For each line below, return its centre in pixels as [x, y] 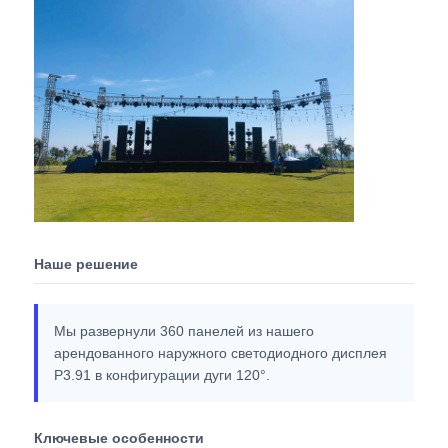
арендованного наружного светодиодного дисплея [221, 352]
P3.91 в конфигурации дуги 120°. [162, 374]
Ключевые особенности [119, 437]
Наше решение [86, 263]
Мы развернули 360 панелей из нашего [184, 330]
